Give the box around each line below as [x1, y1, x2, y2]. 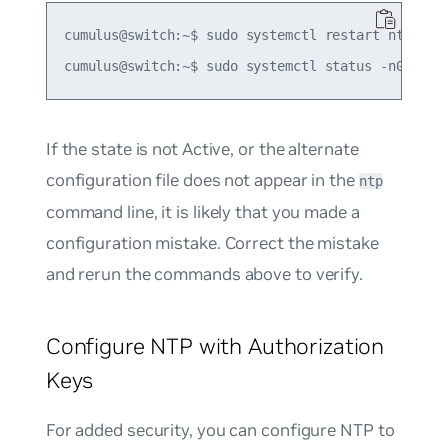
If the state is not [45, 138, 182, 161]
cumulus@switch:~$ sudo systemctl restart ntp [63, 27, 412, 44]
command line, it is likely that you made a [45, 201, 360, 224]
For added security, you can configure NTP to [45, 419, 395, 442]
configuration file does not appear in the [45, 169, 359, 192]
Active [181, 138, 231, 161]
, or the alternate [230, 138, 359, 161]
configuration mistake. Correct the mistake [45, 232, 379, 255]
